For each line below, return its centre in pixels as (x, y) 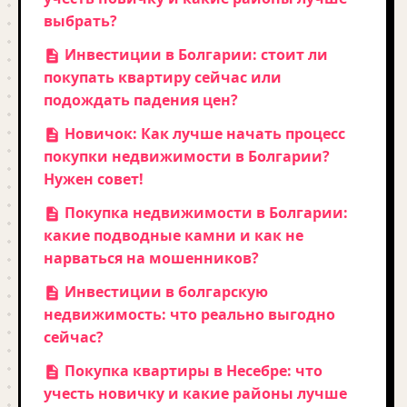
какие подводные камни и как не (174, 235)
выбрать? (80, 21)
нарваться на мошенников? (151, 258)
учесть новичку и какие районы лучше (195, 393)
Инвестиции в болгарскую (165, 292)
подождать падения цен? (141, 100)
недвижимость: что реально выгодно (189, 314)
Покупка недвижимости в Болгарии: (205, 213)
